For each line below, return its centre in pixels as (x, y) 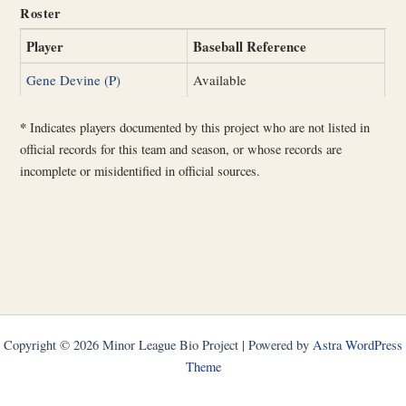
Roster (40, 13)
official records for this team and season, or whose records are (181, 150)
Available (220, 79)
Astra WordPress (358, 345)
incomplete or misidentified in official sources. (140, 171)
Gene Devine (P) (74, 79)
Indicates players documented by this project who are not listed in (198, 128)
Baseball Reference (250, 46)
